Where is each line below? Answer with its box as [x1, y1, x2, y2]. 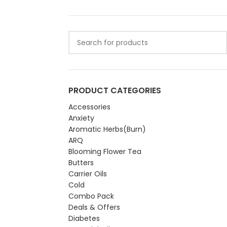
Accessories [68, 102, 110, 112]
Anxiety [68, 113, 94, 123]
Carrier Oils [68, 169, 107, 179]
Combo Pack [68, 191, 114, 201]
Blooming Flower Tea [68, 146, 141, 157]
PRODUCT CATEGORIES [68, 85, 161, 96]
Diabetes [68, 213, 100, 223]
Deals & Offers [68, 202, 120, 212]
